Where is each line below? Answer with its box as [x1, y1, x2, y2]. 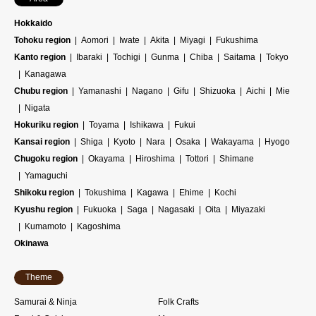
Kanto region [14, 52, 66, 63]
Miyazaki [231, 205, 265, 215]
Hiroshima [135, 154, 175, 164]
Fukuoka [83, 205, 116, 215]
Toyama [89, 120, 119, 130]
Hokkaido [14, 18, 52, 29]
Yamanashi [78, 86, 121, 97]
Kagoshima [77, 221, 121, 232]
